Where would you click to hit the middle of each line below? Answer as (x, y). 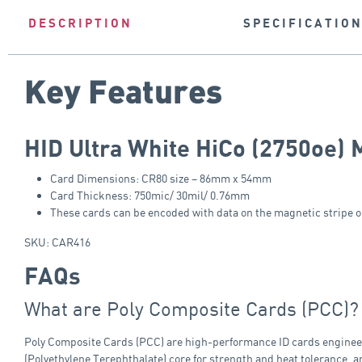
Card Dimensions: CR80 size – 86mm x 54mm (161, 178)
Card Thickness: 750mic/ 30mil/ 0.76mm (150, 195)
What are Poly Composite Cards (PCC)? (192, 308)
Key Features (123, 90)
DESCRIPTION (80, 23)
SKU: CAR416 (57, 242)
